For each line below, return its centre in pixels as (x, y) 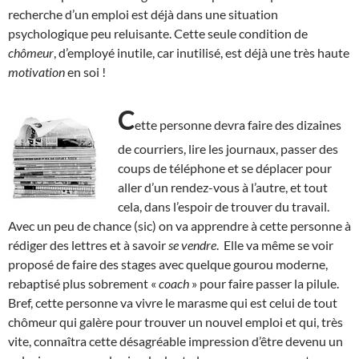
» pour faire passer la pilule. (264, 283)
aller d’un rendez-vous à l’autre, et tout (223, 187)
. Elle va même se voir (275, 244)
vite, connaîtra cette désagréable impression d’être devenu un (175, 341)
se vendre (192, 244)
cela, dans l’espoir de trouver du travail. (224, 206)
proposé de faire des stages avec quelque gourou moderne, (168, 264)
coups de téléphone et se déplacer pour (225, 167)
